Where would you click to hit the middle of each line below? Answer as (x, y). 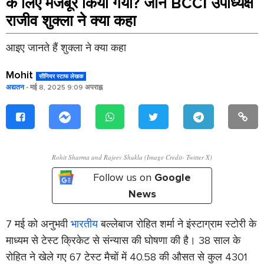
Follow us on (124, 178)
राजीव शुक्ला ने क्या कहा (71, 21)
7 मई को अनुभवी (38, 224)
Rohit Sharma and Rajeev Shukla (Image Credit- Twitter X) (132, 157)
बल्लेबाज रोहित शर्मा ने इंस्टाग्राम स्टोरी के (177, 224)
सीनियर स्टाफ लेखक (61, 77)
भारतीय (84, 224)
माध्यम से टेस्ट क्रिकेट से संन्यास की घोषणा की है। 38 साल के (123, 241)
